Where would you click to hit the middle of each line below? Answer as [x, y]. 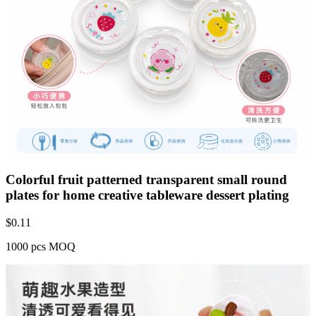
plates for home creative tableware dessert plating [147, 195]
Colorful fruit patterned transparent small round [146, 180]
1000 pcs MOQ [41, 247]
